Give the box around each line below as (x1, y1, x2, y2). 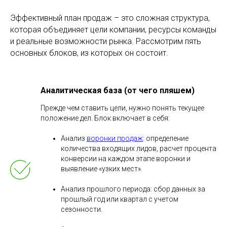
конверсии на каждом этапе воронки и (61, 154, 191, 163)
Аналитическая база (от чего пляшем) (41, 85, 195, 95)
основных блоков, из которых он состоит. (10, 48, 168, 58)
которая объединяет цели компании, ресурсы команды (10, 24, 216, 34)
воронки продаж (87, 134, 143, 142)
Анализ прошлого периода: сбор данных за (61, 184, 205, 193)
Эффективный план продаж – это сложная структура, (10, 13, 210, 23)
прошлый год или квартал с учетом (61, 195, 178, 203)
